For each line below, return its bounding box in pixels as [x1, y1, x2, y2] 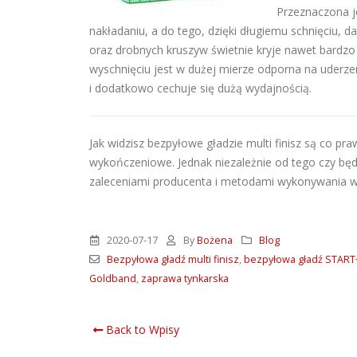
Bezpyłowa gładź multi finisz [106, 253, 239, 267]
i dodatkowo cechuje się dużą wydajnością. [89, 80, 312, 96]
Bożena [197, 233, 233, 248]
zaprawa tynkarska [141, 272, 229, 286]
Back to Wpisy [103, 322, 179, 338]
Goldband [89, 272, 136, 286]
